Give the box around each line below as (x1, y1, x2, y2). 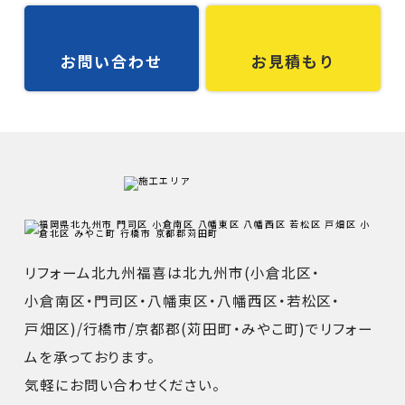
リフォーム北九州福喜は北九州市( (24, 262, 250, 283)
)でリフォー (299, 318, 374, 339)
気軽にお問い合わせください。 (24, 374, 221, 395)
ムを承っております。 (24, 346, 156, 367)
